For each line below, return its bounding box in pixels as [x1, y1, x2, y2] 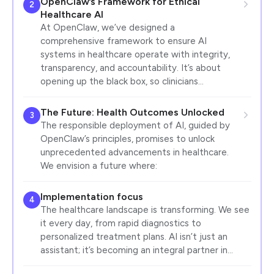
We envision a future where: [40, 160, 157, 171]
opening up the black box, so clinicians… [40, 75, 204, 87]
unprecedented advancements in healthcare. [40, 146, 229, 158]
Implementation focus [40, 190, 143, 202]
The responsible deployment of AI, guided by [40, 119, 230, 131]
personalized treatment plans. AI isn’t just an [40, 231, 228, 242]
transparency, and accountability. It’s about [40, 62, 221, 73]
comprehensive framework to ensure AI [40, 35, 207, 46]
